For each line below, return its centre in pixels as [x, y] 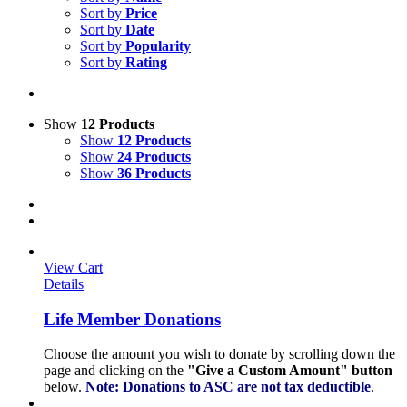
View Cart [73, 268]
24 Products [154, 157]
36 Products [154, 173]
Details [64, 284]
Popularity [158, 46]
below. [65, 387]
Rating [146, 62]
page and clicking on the [115, 371]
